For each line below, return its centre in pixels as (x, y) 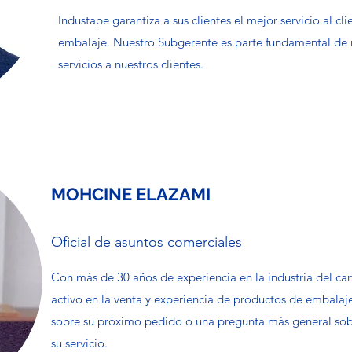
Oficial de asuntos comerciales (147, 242)
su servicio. (79, 343)
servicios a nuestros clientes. (131, 64)
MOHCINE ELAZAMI (131, 194)
